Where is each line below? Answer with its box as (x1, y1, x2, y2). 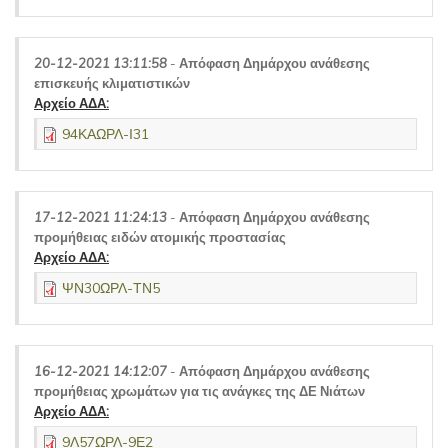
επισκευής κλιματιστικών (34, 75, 190, 91)
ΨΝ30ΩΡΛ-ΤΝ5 (62, 279, 160, 297)
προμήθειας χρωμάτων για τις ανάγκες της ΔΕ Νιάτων (34, 383, 365, 399)
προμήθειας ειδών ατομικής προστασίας (34, 229, 286, 245)
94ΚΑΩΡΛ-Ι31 (62, 125, 149, 143)
